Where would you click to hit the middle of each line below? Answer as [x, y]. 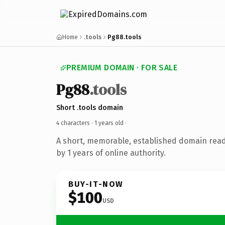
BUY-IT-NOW [96, 184]
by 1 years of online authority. [111, 153]
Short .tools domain [90, 107]
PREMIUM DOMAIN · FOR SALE [122, 68]
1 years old [109, 123]
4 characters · [75, 123]
